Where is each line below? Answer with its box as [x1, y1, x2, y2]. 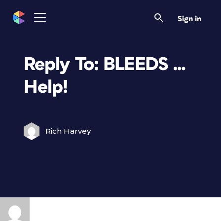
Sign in [178, 15, 201, 23]
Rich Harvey [45, 126, 91, 136]
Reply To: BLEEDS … [24, 55, 186, 74]
